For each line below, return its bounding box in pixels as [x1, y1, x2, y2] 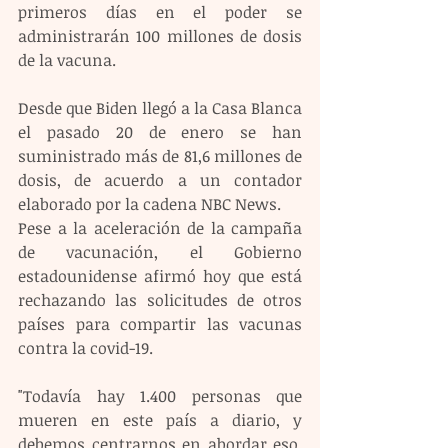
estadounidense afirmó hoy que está [18, 264, 302, 287]
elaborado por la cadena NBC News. [18, 192, 281, 215]
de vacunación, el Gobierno [18, 240, 302, 263]
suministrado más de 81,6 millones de [18, 144, 302, 167]
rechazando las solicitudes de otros [18, 288, 302, 311]
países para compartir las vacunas [18, 312, 302, 335]
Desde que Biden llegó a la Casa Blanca [18, 96, 302, 119]
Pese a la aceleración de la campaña [18, 216, 302, 239]
